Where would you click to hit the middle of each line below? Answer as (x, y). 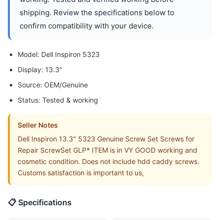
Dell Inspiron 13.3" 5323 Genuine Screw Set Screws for (106, 139)
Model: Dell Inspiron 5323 (59, 54)
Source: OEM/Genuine (53, 85)
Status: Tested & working (58, 100)
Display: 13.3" (40, 69)
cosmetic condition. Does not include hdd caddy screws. (109, 161)
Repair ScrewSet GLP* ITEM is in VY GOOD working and (108, 150)
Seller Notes (38, 125)
